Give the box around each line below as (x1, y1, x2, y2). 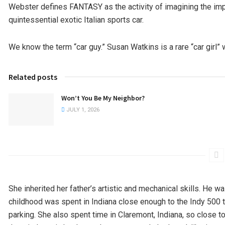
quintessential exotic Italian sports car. (9, 15, 144, 25)
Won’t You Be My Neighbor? (61, 93, 145, 102)
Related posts (9, 71, 57, 82)
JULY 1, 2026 (65, 106, 99, 113)
